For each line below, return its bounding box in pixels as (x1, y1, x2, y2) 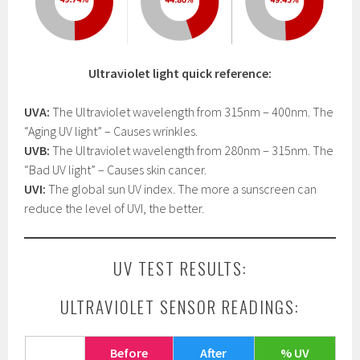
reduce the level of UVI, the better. (24, 200, 205, 217)
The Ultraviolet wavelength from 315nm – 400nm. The (50, 104, 334, 121)
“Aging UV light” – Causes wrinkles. (24, 123, 198, 140)
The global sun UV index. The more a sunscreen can (46, 181, 317, 198)
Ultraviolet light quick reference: (88, 65, 272, 82)
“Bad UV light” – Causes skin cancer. (24, 162, 207, 178)
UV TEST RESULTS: (112, 256, 247, 281)
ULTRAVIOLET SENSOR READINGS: (60, 294, 300, 320)
